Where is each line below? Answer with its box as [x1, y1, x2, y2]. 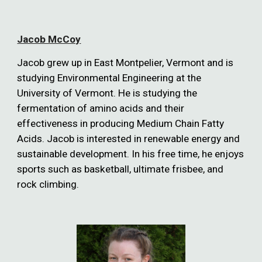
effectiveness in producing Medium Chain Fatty [17, 118, 225, 130]
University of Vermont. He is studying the [17, 87, 198, 99]
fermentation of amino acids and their [17, 102, 185, 115]
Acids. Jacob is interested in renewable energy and [17, 133, 240, 145]
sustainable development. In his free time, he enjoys [17, 148, 244, 160]
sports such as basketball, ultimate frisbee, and [17, 163, 224, 175]
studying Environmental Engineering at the [17, 72, 202, 84]
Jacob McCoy [17, 33, 81, 46]
